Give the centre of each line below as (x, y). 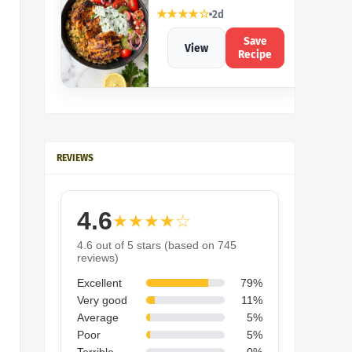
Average (98, 317)
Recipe (255, 55)
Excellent (99, 283)
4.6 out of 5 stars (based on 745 (157, 245)
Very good (102, 300)
